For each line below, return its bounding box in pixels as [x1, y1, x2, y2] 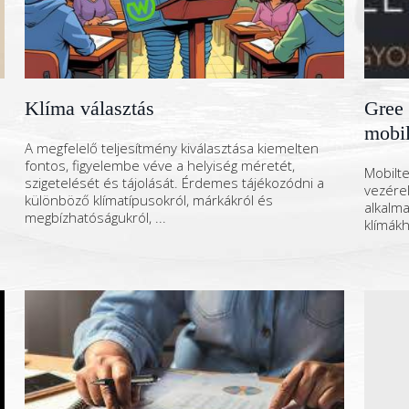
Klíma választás [25, 97, 154, 120]
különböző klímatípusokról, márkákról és [25, 191, 273, 209]
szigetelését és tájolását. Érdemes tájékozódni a [25, 173, 324, 192]
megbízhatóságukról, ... [25, 208, 166, 226]
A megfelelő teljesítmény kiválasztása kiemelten [25, 139, 319, 157]
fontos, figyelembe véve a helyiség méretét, [25, 156, 295, 174]
